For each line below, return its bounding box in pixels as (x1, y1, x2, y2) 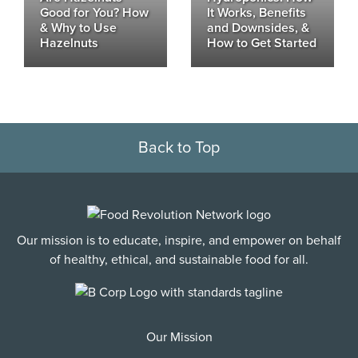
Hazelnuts (40, 35, 98, 51)
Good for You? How (40, 5, 149, 21)
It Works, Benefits (207, 5, 306, 21)
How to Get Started (207, 35, 316, 51)
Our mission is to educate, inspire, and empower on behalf (17, 233, 341, 249)
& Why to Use (40, 20, 117, 36)
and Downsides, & (207, 20, 309, 36)
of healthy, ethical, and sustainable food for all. (50, 252, 308, 268)
